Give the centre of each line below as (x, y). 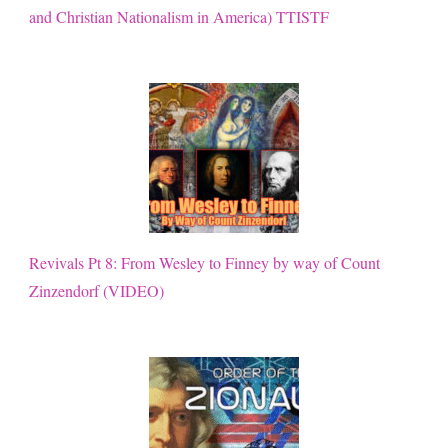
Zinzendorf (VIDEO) (96, 290)
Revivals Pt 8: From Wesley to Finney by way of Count (204, 262)
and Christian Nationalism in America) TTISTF (179, 16)
